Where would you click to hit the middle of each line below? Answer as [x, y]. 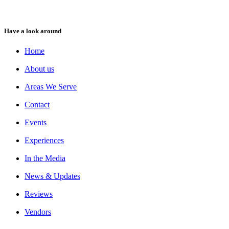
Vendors [38, 212]
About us [39, 68]
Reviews [39, 194]
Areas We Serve [51, 86]
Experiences [44, 140]
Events [36, 122]
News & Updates [52, 176]
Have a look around [33, 31]
